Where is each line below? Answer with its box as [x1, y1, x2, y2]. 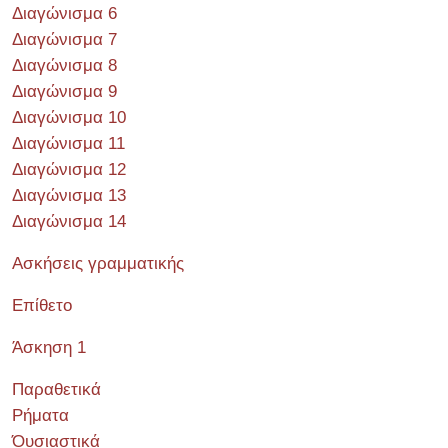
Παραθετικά [12, 380, 101, 399]
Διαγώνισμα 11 [12, 134, 125, 153]
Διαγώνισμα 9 [12, 82, 117, 101]
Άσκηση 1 [12, 338, 86, 357]
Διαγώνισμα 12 [12, 160, 126, 179]
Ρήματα [12, 406, 69, 425]
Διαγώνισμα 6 [12, 4, 117, 23]
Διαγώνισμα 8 [12, 56, 117, 75]
